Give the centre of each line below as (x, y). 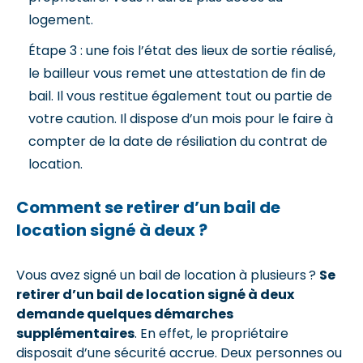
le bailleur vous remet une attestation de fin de (177, 73)
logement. (61, 19)
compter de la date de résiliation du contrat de (178, 141)
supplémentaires (75, 333)
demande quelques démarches (125, 314)
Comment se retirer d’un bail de (148, 207)
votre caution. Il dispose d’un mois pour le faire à (181, 118)
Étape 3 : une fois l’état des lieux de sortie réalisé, (182, 50)
